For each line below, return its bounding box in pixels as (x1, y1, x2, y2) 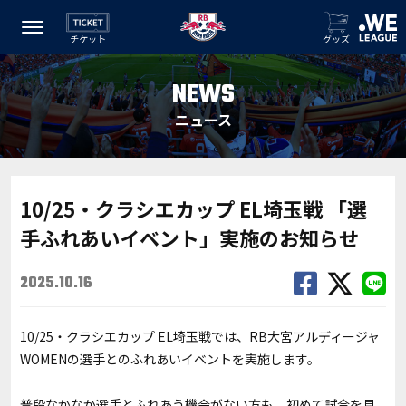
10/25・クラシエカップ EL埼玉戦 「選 (20, 194, 367, 223)
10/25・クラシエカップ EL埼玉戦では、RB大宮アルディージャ (20, 327, 380, 345)
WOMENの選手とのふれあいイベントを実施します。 (20, 350, 320, 368)
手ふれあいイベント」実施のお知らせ (20, 223, 359, 252)
